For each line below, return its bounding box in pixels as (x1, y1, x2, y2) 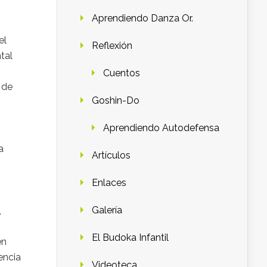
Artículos (92, 149, 131, 161)
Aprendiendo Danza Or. (92, 12, 193, 24)
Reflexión (92, 39, 132, 51)
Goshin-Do (92, 94, 139, 106)
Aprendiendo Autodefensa (103, 122, 219, 133)
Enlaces (92, 176, 126, 188)
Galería (92, 204, 122, 216)
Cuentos (103, 67, 140, 79)
